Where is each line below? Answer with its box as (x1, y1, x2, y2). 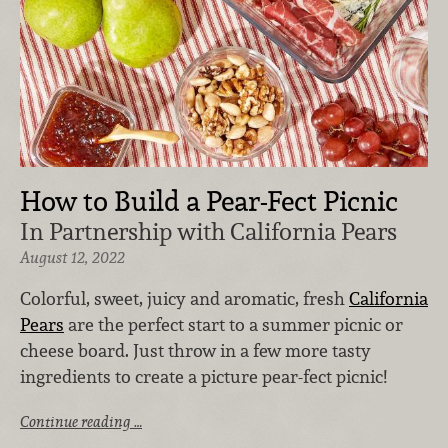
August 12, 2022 (20, 246, 125, 268)
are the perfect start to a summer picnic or (64, 313, 403, 337)
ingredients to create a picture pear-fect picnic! (20, 365, 391, 389)
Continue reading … (20, 411, 142, 431)
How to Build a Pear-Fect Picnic (20, 182, 398, 219)
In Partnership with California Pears (20, 215, 397, 247)
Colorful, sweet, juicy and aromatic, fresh (20, 287, 349, 311)
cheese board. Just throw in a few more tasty (20, 339, 371, 363)
